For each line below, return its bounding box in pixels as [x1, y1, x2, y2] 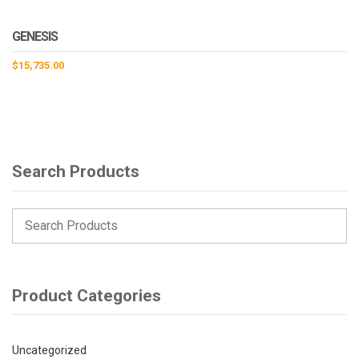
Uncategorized [12, 344, 87, 357]
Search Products [12, 162, 139, 182]
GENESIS [12, 29, 58, 45]
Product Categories [12, 286, 161, 305]
